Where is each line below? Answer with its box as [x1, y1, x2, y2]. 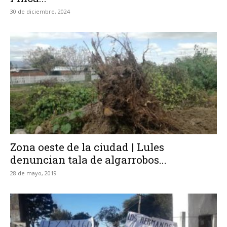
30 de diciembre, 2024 [10, 8, 70, 16]
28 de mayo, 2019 [10, 169, 57, 177]
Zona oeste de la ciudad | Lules [10, 139, 164, 154]
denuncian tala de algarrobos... [10, 152, 167, 167]
